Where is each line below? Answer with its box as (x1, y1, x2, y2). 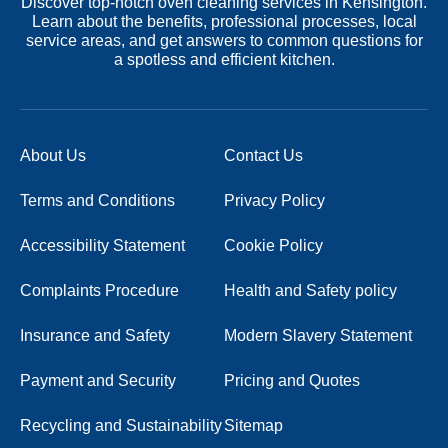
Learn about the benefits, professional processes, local (31, 13, 417, 31)
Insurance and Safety (20, 327, 170, 345)
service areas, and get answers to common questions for (25, 32, 423, 50)
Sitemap (224, 417, 283, 435)
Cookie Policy (224, 237, 323, 255)
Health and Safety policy (224, 282, 397, 300)
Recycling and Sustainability (20, 417, 222, 435)
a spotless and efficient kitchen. (113, 51, 335, 69)
